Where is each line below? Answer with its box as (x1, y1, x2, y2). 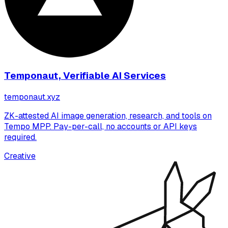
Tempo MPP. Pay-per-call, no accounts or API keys (4, 121, 197, 132)
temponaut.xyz (4, 92, 60, 103)
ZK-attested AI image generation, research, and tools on (4, 110, 212, 122)
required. (4, 132, 37, 143)
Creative (4, 151, 36, 162)
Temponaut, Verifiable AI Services (4, 69, 166, 82)
